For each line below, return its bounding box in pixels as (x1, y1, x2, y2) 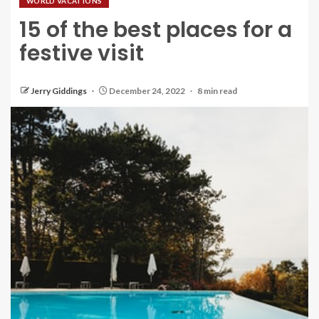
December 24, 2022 (108, 85, 187, 96)
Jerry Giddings (31, 85, 88, 96)
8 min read (197, 85, 237, 96)
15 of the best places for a (19, 15, 292, 45)
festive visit (19, 38, 144, 68)
